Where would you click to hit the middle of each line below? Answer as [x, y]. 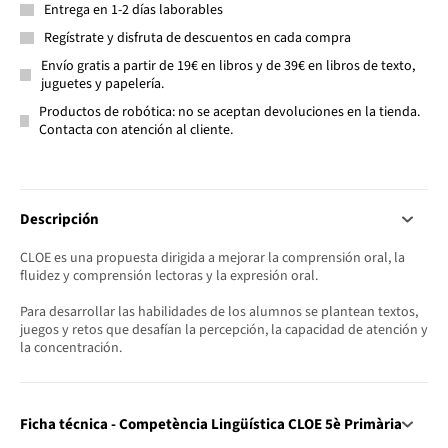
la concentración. [71, 347]
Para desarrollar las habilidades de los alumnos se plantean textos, [219, 311]
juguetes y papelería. [102, 83]
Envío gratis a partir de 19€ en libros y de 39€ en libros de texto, [227, 65]
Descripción [59, 219]
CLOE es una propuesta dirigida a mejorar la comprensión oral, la [212, 257]
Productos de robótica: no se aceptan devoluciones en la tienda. [230, 111]
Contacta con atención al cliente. [136, 129]
